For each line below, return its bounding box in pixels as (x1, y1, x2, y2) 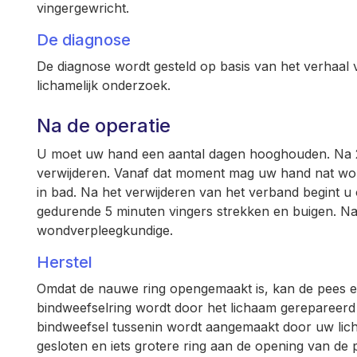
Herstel (37, 253, 92, 272)
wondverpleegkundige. (37, 222, 173, 238)
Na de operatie (37, 114, 171, 137)
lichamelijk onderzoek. (37, 77, 171, 93)
